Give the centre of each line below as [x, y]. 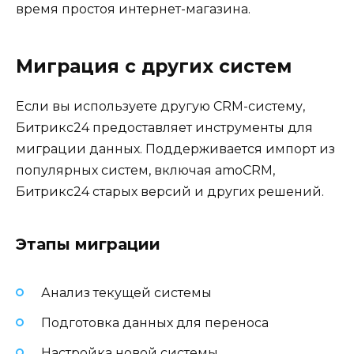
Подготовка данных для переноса [155, 323]
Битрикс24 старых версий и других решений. [170, 191]
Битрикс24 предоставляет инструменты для [164, 127]
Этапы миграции [88, 244]
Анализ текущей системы [126, 292]
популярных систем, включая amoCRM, [145, 170]
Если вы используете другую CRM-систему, [160, 106]
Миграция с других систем [154, 66]
